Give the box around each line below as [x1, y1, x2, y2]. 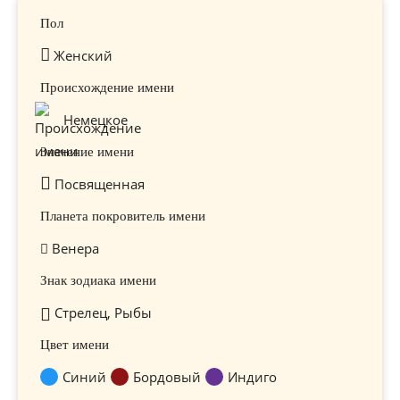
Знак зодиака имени [40, 273, 156, 287]
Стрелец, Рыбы [51, 304, 152, 321]
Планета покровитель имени [40, 209, 205, 223]
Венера [48, 239, 99, 257]
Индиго [228, 368, 277, 386]
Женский [50, 46, 112, 64]
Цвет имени [40, 337, 109, 352]
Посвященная [54, 175, 145, 193]
